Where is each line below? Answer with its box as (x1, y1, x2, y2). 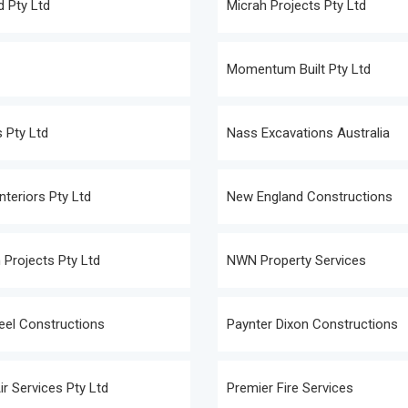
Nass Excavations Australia (227, 125, 390, 141)
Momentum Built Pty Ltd (227, 61, 371, 77)
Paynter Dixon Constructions (227, 316, 398, 332)
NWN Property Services (227, 252, 366, 269)
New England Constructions (227, 189, 393, 205)
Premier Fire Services (227, 380, 353, 396)
